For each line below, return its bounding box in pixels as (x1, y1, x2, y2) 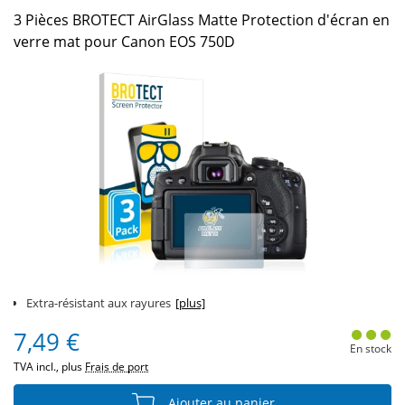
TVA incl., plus (14, 359, 85, 374)
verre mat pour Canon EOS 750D (14, 32, 235, 52)
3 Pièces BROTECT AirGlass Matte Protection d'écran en (14, 10, 390, 30)
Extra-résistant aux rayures (26, 295, 171, 311)
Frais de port (85, 359, 148, 374)
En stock (349, 341, 391, 356)
